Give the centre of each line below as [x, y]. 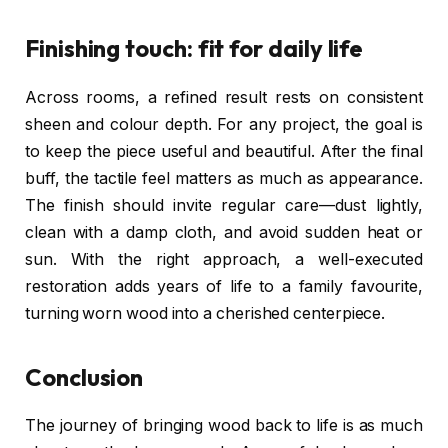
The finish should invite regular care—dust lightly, [224, 206]
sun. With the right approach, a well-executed [224, 260]
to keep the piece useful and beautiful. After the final [224, 152]
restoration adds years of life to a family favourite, [224, 287]
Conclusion [84, 376]
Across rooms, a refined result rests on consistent [224, 98]
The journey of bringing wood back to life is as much [224, 426]
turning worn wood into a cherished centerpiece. [205, 314]
